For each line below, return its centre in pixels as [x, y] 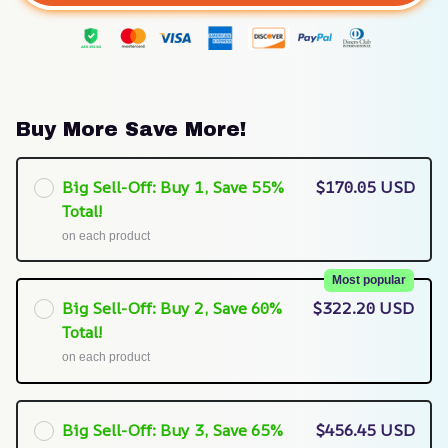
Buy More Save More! [131, 129]
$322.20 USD [363, 308]
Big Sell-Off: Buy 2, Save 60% [171, 308]
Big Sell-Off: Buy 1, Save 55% [172, 186]
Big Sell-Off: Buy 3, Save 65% [171, 429]
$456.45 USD [365, 429]
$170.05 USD [365, 186]
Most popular [369, 280]
